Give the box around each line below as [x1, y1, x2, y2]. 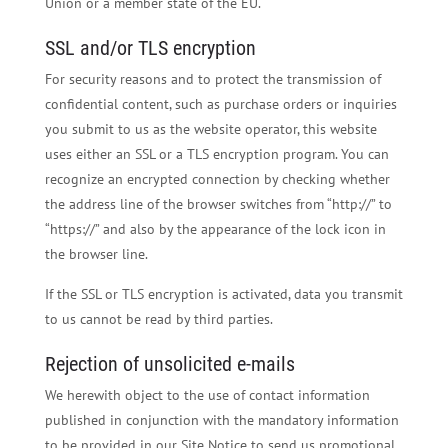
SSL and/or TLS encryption [44, 37, 256, 61]
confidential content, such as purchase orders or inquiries [44, 95, 397, 114]
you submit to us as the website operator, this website [44, 120, 377, 139]
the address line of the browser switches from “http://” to [44, 195, 392, 214]
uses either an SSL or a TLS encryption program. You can [44, 145, 389, 164]
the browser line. [44, 245, 148, 264]
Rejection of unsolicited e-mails [44, 353, 295, 376]
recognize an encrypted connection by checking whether [44, 170, 390, 189]
